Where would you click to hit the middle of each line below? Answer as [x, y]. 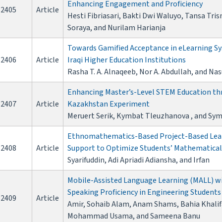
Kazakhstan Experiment [109, 104]
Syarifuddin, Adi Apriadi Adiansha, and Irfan [139, 160]
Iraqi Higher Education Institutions [127, 60]
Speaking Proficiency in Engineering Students [144, 193]
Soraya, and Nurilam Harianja [116, 28]
